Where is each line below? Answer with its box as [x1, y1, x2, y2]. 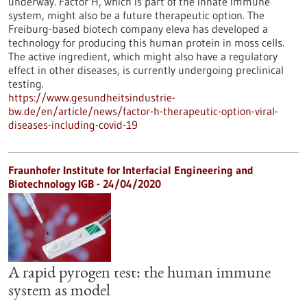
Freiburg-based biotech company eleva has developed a [8, 22, 268, 36]
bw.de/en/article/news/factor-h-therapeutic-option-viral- [8, 104, 278, 118]
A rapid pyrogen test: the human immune [8, 266, 271, 282]
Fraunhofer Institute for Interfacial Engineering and [8, 163, 254, 177]
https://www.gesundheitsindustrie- [8, 90, 175, 104]
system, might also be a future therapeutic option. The [8, 8, 265, 22]
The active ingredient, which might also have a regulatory [8, 49, 278, 63]
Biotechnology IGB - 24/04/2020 [8, 177, 161, 191]
